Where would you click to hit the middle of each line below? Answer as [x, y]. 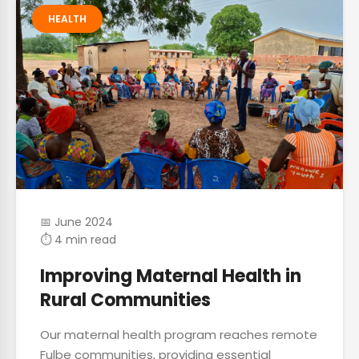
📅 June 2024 [77, 222]
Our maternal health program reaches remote [179, 335]
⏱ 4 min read [78, 240]
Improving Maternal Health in [171, 276]
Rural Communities [125, 300]
